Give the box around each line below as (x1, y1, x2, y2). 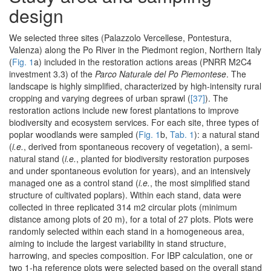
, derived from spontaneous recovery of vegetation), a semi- (24, 140, 253, 153)
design (9, 2, 64, 29)
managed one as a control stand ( (9, 177, 139, 189)
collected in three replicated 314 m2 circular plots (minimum (9, 201, 237, 214)
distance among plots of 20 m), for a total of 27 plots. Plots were (9, 213, 253, 226)
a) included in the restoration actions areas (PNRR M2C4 (34, 56, 252, 68)
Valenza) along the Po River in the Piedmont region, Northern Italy (9, 44, 261, 56)
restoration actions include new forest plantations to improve (9, 104, 239, 117)
